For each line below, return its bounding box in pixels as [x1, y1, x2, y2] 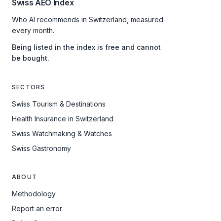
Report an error [12, 204, 62, 213]
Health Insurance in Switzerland [12, 114, 113, 123]
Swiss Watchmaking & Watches [12, 129, 112, 138]
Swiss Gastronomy [12, 144, 71, 152]
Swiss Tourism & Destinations [12, 100, 106, 108]
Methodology [12, 189, 56, 198]
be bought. [12, 54, 49, 62]
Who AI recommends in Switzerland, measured [12, 15, 163, 24]
